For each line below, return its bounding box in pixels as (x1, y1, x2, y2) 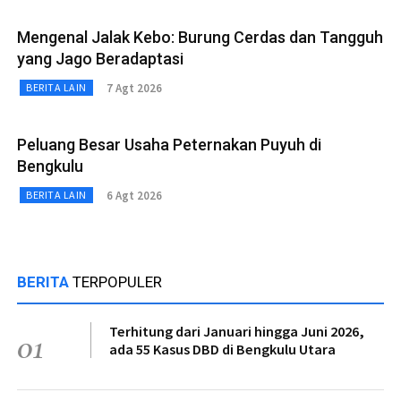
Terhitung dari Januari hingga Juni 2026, (109, 322, 364, 341)
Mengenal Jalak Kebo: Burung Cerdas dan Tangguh (17, 28, 383, 47)
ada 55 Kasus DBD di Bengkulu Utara (109, 340, 336, 359)
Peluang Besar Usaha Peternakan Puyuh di (17, 135, 321, 155)
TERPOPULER (73, 273, 162, 292)
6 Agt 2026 (106, 187, 162, 203)
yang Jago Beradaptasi (17, 49, 183, 69)
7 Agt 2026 (106, 80, 162, 96)
